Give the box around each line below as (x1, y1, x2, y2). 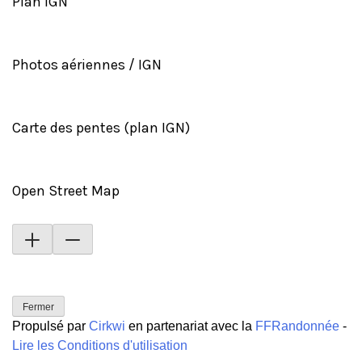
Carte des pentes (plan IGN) (12, 118, 190, 137)
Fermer (23, 301, 54, 313)
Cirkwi (89, 318, 125, 333)
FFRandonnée (255, 318, 339, 333)
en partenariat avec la (125, 318, 255, 333)
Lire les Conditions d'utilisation (12, 338, 187, 352)
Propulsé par (12, 318, 89, 333)
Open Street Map (12, 181, 120, 200)
